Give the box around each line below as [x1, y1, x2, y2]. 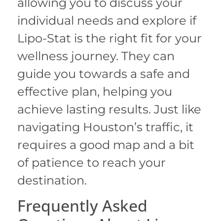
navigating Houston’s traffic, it [17, 119, 193, 134]
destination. [17, 173, 87, 187]
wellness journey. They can [17, 48, 175, 63]
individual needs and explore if [17, 13, 196, 28]
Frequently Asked [17, 195, 147, 217]
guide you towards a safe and [17, 66, 190, 81]
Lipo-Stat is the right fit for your [17, 31, 202, 45]
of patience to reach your [17, 155, 166, 170]
